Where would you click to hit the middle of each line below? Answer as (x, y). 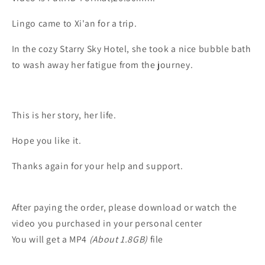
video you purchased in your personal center (107, 223)
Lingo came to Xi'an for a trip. (75, 24)
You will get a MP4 (50, 239)
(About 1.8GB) (118, 239)
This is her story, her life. (64, 115)
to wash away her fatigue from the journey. (102, 64)
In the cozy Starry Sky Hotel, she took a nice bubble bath (131, 49)
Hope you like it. (46, 141)
